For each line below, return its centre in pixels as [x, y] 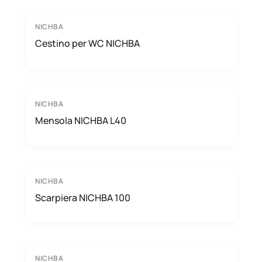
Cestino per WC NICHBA [87, 43]
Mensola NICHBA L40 [81, 120]
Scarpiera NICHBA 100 [83, 198]
